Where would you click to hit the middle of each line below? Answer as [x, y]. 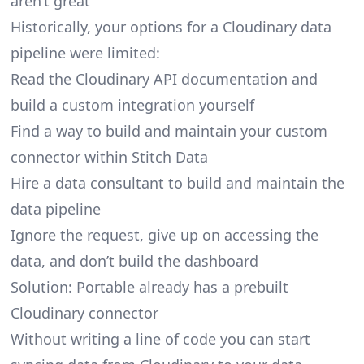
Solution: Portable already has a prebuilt [149, 286]
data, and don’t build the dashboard [134, 260]
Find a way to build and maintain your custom [169, 130]
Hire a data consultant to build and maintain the [177, 182]
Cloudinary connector [84, 312]
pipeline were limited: [85, 52]
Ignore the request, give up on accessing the [164, 234]
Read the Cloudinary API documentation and [164, 78]
